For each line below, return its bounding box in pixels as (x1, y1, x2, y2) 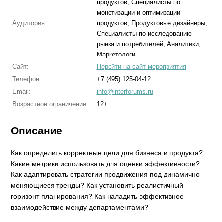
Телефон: (12, 75, 41, 83)
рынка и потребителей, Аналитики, (96, 40, 201, 48)
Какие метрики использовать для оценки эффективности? (11, 160, 200, 168)
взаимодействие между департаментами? (11, 203, 149, 212)
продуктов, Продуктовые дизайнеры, (96, 19, 207, 27)
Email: (12, 88, 31, 95)
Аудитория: (12, 19, 47, 27)
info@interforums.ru (96, 88, 153, 95)
